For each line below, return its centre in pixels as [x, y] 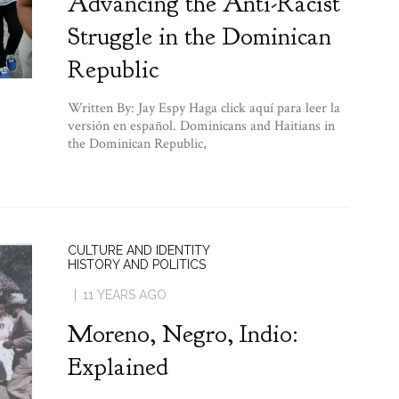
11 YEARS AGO [124, 294]
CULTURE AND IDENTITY [138, 250]
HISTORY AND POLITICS [136, 264]
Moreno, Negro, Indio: [182, 334]
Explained [118, 366]
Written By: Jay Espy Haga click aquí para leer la [204, 108]
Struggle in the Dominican [199, 36]
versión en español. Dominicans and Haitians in [201, 126]
